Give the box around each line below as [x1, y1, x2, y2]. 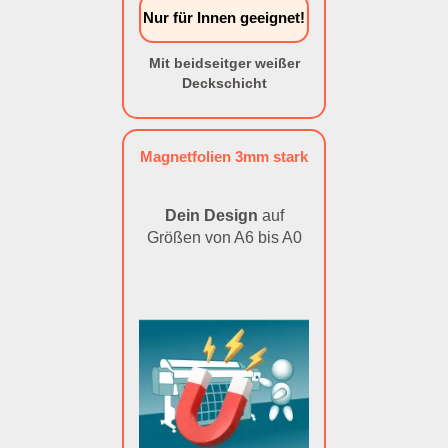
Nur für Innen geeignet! [143, 9, 305, 26]
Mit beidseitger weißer [148, 55, 300, 71]
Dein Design [164, 207, 258, 224]
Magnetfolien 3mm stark [140, 148, 308, 165]
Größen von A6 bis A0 [146, 229, 302, 246]
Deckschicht [181, 75, 267, 91]
